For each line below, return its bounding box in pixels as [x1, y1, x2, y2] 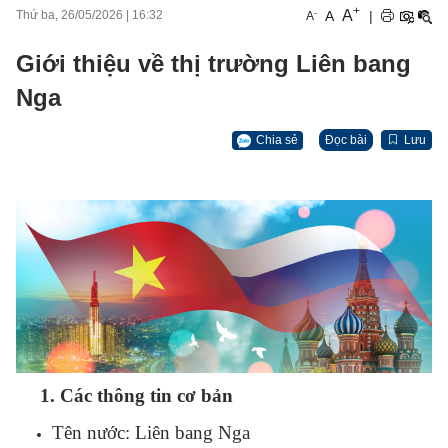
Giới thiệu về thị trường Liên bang [16, 50, 411, 77]
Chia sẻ [256, 133, 298, 147]
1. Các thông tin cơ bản [40, 385, 238, 407]
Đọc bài [325, 133, 367, 147]
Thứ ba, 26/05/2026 [16, 8, 123, 22]
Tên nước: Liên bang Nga [52, 422, 250, 444]
